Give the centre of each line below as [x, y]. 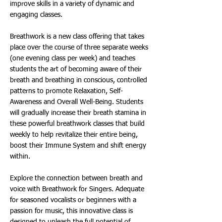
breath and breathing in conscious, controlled [79, 80]
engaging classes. [36, 15]
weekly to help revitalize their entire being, [74, 135]
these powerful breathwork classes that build [77, 124]
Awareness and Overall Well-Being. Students [77, 102]
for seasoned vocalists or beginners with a [73, 200]
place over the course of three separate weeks [79, 48]
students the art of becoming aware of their [76, 69]
